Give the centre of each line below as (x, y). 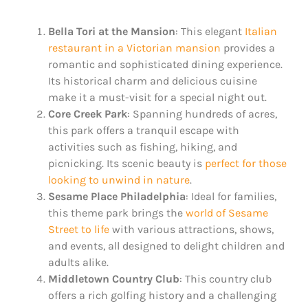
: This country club (225, 279)
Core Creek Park (88, 114)
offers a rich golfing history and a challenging (162, 296)
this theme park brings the (117, 213)
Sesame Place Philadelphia (117, 197)
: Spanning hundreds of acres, (202, 114)
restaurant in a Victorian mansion (134, 48)
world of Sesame (227, 213)
